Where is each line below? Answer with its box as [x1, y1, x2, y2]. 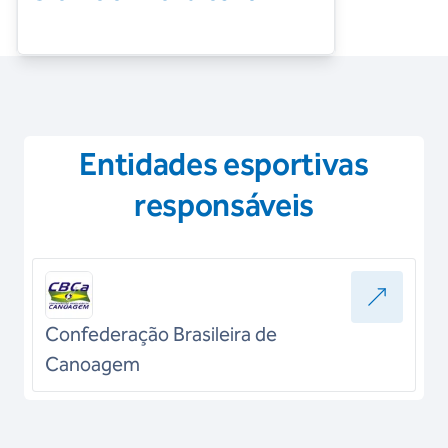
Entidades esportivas [79, 145, 369, 183]
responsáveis [133, 186, 315, 224]
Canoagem [45, 352, 140, 376]
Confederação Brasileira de [45, 322, 277, 346]
